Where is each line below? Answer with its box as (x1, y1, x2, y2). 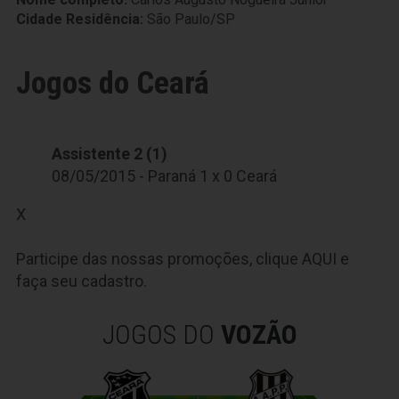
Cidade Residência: (16, 11, 147, 28)
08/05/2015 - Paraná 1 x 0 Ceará (52, 167, 277, 185)
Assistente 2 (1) (52, 144, 167, 163)
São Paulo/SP (147, 11, 235, 28)
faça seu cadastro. (16, 272, 147, 290)
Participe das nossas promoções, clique (16, 249, 302, 268)
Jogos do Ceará (16, 65, 209, 102)
